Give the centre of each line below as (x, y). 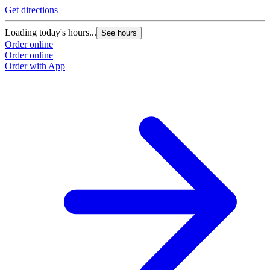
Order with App (35, 66)
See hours (119, 33)
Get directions (31, 10)
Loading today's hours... (51, 32)
